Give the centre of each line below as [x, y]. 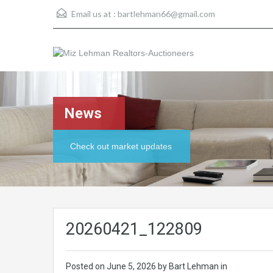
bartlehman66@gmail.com [166, 14]
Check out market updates [121, 146]
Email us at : [94, 14]
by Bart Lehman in [193, 266]
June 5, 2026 [132, 266]
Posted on [86, 266]
